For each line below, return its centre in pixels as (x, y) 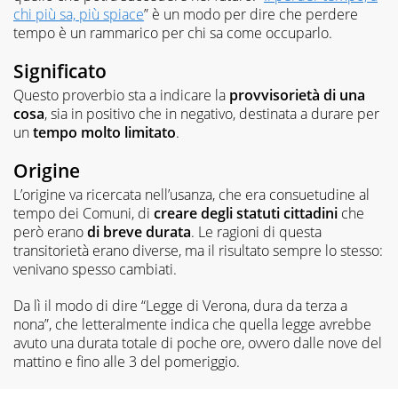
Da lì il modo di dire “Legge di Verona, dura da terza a (180, 306)
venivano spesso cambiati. (95, 270)
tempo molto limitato (104, 133)
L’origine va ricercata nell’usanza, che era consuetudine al (191, 195)
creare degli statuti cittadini (246, 214)
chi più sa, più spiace (79, 14)
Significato (60, 71)
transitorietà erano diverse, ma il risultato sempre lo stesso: (198, 251)
